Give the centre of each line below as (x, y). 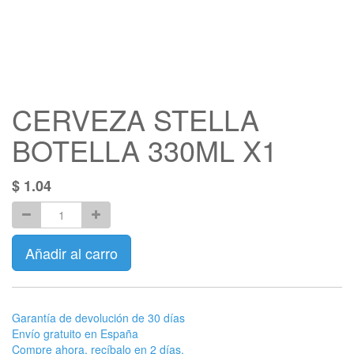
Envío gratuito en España (75, 333)
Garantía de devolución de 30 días (98, 318)
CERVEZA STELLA (136, 119)
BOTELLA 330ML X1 (145, 150)
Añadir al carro (72, 253)
